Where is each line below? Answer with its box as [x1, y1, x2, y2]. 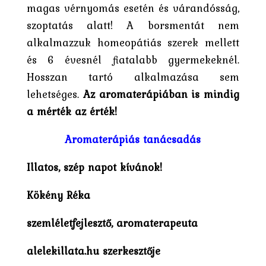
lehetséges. [26, 85, 83, 102]
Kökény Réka [26, 186, 90, 203]
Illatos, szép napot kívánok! [26, 159, 162, 175]
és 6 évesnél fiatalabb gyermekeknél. [26, 51, 240, 68]
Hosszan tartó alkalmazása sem [26, 68, 240, 85]
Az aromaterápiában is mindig [83, 85, 240, 102]
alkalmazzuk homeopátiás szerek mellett [26, 34, 240, 50]
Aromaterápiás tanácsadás [65, 131, 201, 147]
